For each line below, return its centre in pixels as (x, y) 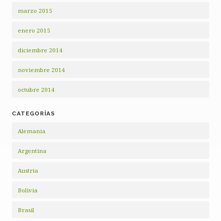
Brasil (26, 210)
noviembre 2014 (41, 70)
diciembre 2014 (40, 50)
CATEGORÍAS (34, 114)
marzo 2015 (35, 11)
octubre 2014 (36, 90)
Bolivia (28, 190)
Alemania (32, 131)
